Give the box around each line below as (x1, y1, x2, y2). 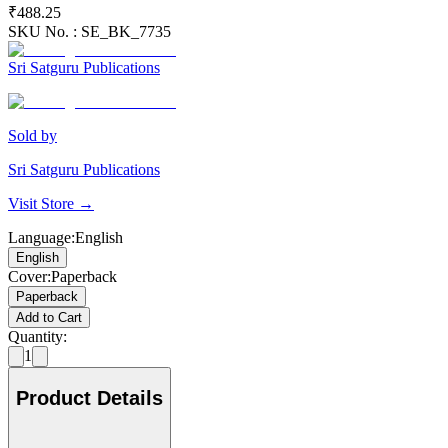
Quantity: (8, 328, 67, 346)
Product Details (16, 386, 163, 409)
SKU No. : (8, 23, 81, 41)
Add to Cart (16, 310, 82, 326)
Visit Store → (8, 195, 94, 213)
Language (8, 229, 71, 247)
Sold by (8, 127, 57, 145)
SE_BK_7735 (81, 23, 171, 41)
